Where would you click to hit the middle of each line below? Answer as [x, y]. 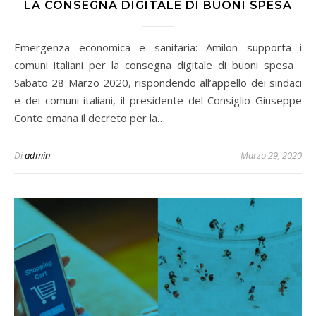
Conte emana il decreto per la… [90, 117]
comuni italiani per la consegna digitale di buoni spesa [158, 65]
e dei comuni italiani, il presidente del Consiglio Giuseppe [158, 100]
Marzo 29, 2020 [271, 155]
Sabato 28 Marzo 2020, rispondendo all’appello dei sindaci [158, 82]
